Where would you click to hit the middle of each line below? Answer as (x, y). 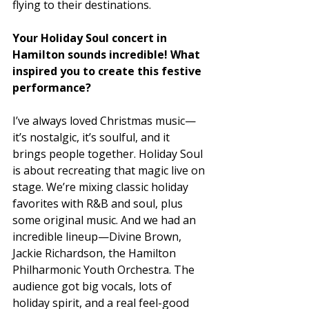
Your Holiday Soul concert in (91, 38)
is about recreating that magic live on (110, 171)
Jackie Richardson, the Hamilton (96, 253)
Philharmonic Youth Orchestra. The (105, 270)
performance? (53, 88)
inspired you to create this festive (108, 71)
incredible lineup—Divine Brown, (98, 237)
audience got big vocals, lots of (93, 287)
